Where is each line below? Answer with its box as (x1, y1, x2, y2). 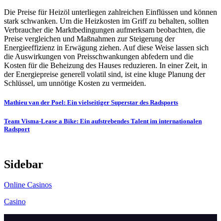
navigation (3, 111, 57, 125)
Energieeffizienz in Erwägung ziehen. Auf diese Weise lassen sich (4, 43, 209, 52)
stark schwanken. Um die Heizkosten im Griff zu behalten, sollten (4, 17, 209, 25)
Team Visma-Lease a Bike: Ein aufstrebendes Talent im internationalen (4, 117, 202, 125)
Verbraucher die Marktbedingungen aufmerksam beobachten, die (4, 26, 205, 34)
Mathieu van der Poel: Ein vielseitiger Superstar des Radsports (4, 99, 178, 107)
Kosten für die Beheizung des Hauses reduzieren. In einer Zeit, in (4, 61, 207, 70)
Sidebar (4, 157, 43, 171)
